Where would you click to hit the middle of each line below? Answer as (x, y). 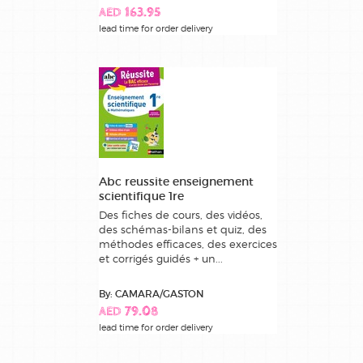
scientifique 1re (141, 196)
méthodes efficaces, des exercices (188, 244)
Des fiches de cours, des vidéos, (181, 215)
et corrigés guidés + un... (161, 259)
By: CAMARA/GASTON (152, 294)
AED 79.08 (128, 313)
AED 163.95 (130, 14)
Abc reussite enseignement (176, 182)
